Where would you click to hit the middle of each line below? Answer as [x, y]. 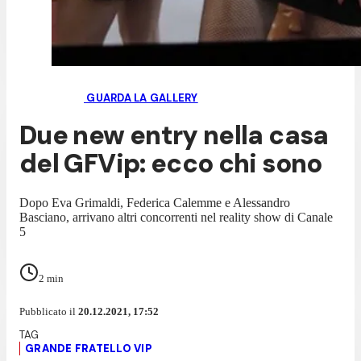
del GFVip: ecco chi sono [171, 164]
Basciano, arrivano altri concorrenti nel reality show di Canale [176, 217]
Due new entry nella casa [174, 136]
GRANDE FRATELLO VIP [88, 348]
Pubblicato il [49, 311]
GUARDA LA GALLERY [141, 98]
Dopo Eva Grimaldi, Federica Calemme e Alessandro [155, 202]
